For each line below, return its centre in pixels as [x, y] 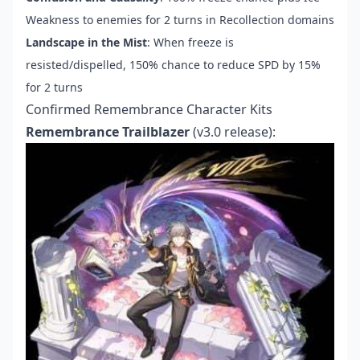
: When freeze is [190, 43]
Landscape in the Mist [86, 43]
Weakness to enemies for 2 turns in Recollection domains [180, 20]
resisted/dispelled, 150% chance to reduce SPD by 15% [173, 65]
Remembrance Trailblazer [108, 132]
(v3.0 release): [233, 132]
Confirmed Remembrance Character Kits [149, 110]
